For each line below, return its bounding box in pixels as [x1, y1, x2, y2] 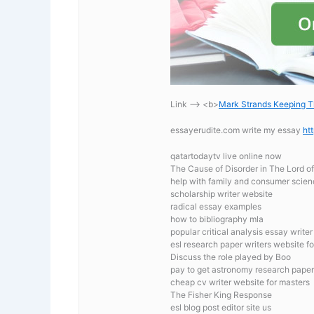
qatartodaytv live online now [170, 151, 282, 162]
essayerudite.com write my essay [170, 125, 303, 136]
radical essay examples [170, 201, 261, 212]
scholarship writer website [170, 189, 273, 200]
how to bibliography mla [170, 214, 264, 225]
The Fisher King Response [170, 289, 272, 301]
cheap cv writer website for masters [170, 277, 310, 288]
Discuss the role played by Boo [170, 252, 291, 263]
